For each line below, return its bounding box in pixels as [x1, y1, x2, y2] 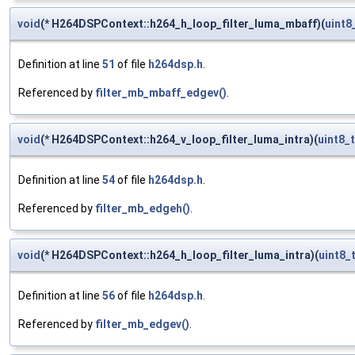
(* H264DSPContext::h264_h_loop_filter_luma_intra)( [40, 249, 319, 262]
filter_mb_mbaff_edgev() [95, 86, 227, 100]
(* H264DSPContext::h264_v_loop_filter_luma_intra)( [40, 133, 318, 147]
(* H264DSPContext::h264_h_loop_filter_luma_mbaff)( [40, 17, 325, 31]
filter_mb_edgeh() [95, 202, 190, 216]
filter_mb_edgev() [95, 318, 189, 331]
